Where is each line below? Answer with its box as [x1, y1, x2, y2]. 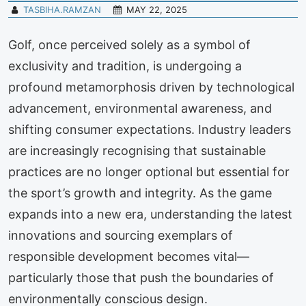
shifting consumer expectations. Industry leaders [8, 122, 291, 137]
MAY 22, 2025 [126, 4, 188, 15]
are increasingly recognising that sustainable [8, 143, 266, 158]
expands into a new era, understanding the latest [8, 207, 292, 221]
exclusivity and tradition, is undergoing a [8, 59, 242, 73]
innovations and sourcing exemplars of [8, 228, 233, 242]
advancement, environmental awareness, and [8, 101, 272, 115]
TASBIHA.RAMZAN [23, 4, 102, 15]
